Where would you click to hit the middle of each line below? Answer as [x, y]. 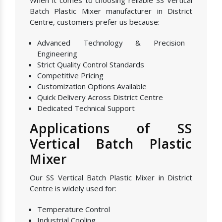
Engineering [57, 54]
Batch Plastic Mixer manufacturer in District [111, 11]
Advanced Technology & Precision [111, 43]
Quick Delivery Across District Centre [100, 97]
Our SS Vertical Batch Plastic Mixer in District [111, 178]
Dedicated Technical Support [86, 108]
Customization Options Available [92, 86]
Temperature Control [74, 209]
